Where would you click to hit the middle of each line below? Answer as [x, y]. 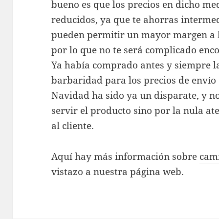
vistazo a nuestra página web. [118, 172]
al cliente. [73, 126]
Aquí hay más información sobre [126, 156]
